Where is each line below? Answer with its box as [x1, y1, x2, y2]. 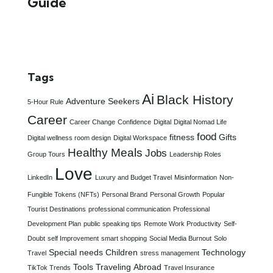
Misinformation [174, 173, 217, 181]
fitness [169, 132, 194, 142]
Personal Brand [102, 190, 147, 198]
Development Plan [27, 219, 81, 227]
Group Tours [27, 150, 65, 158]
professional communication [88, 205, 171, 213]
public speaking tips [83, 219, 141, 227]
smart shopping [101, 234, 147, 242]
